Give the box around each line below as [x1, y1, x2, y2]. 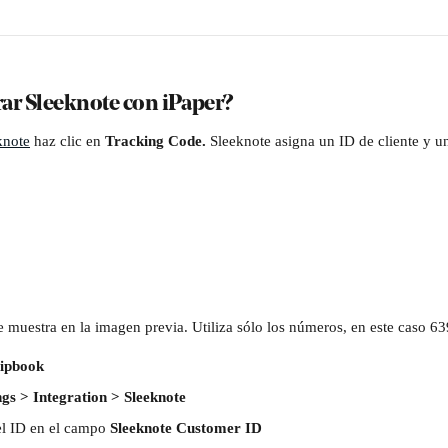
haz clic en [30, 133, 105, 149]
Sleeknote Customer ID [110, 420, 262, 436]
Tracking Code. [105, 133, 210, 149]
